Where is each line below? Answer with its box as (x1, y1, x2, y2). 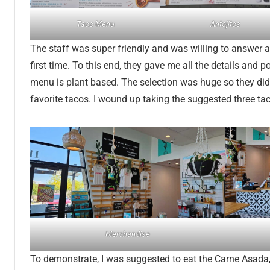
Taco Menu (76, 19, 115, 29)
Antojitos (210, 19, 240, 29)
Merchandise (105, 229, 150, 239)
